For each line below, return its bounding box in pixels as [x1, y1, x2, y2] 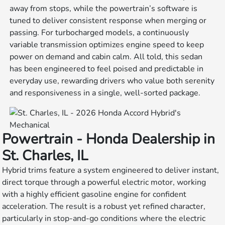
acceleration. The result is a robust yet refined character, [2, 201, 206, 212]
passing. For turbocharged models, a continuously [10, 27, 189, 39]
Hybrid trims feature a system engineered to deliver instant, [2, 165, 219, 176]
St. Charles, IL [2, 146, 88, 166]
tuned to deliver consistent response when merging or [10, 15, 207, 27]
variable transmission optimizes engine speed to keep [10, 39, 204, 51]
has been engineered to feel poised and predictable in [10, 63, 204, 75]
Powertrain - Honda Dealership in [2, 130, 215, 149]
